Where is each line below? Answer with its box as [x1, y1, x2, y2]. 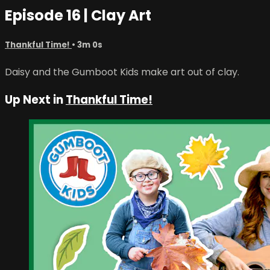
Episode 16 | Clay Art [5, 5, 151, 25]
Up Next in [5, 91, 66, 108]
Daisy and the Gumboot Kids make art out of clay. [5, 64, 239, 79]
